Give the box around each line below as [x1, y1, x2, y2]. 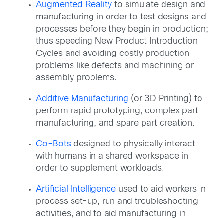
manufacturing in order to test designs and [36, 13, 206, 22]
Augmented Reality [36, 1, 112, 10]
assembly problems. [36, 74, 117, 83]
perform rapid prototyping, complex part [36, 107, 198, 116]
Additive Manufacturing [36, 95, 128, 104]
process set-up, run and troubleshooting [36, 198, 198, 206]
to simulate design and [112, 1, 205, 10]
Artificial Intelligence [36, 185, 116, 194]
